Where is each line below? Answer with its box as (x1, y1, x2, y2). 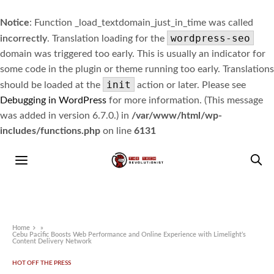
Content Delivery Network (12, 238, 92, 245)
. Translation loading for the (47, 34, 167, 43)
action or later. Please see (135, 80, 246, 90)
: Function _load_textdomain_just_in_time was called (29, 18, 253, 28)
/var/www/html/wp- (131, 111, 222, 120)
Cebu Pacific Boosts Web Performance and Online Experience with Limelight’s (12, 231, 246, 239)
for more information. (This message (106, 95, 263, 105)
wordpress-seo (171, 32, 250, 44)
